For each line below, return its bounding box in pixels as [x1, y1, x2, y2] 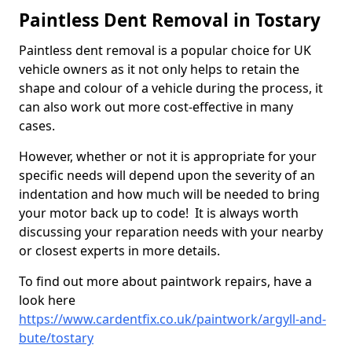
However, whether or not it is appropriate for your [19, 148, 317, 166]
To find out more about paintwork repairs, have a [19, 273, 312, 291]
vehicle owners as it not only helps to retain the [19, 60, 299, 79]
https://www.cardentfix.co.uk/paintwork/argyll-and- [19, 310, 326, 328]
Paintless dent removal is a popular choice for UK [19, 42, 311, 60]
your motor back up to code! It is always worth [19, 204, 299, 222]
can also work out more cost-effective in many [19, 98, 293, 116]
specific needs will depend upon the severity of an [19, 167, 315, 185]
